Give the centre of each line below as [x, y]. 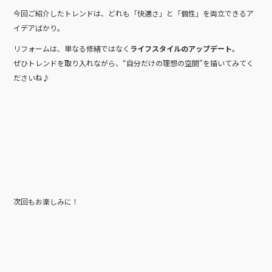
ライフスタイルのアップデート [181, 49]
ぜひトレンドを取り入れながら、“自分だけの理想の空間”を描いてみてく [134, 63]
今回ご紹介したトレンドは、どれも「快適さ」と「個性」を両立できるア [134, 13]
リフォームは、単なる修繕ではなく [72, 49]
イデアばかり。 [39, 28]
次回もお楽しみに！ [46, 202]
